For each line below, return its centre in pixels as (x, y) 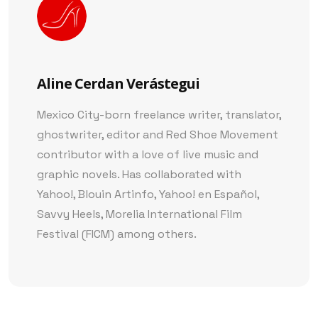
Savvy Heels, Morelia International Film (139, 214)
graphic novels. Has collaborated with (139, 174)
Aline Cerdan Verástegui (118, 83)
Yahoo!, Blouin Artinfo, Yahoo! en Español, (148, 194)
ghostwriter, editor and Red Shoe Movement (158, 134)
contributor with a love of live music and (148, 154)
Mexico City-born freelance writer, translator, (159, 114)
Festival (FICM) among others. (117, 234)
